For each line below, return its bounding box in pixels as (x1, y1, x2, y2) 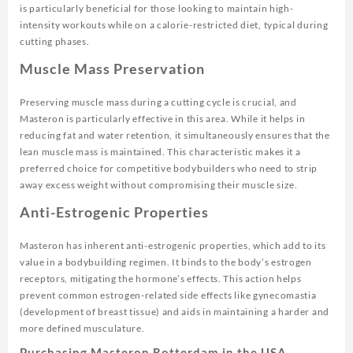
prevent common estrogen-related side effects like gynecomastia (20, 288, 317, 301)
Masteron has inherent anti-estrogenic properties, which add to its (20, 239, 326, 251)
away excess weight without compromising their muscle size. (20, 178, 298, 191)
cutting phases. (20, 35, 90, 47)
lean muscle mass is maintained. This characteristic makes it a (20, 145, 301, 158)
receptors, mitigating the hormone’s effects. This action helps (20, 272, 302, 284)
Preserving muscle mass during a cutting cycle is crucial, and (20, 95, 297, 108)
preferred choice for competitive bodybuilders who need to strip (20, 162, 318, 174)
